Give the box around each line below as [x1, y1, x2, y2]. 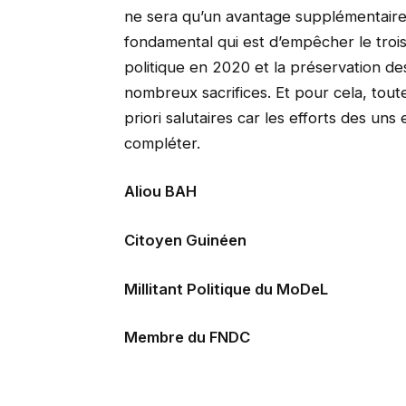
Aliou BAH [123, 182, 197, 201]
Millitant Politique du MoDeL [123, 279, 328, 298]
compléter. [123, 133, 200, 152]
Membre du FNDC [123, 328, 250, 347]
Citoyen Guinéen [123, 230, 246, 249]
